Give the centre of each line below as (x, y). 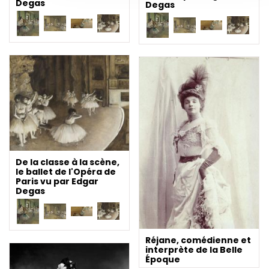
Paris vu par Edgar (57, 181)
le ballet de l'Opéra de (66, 171)
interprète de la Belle (194, 250)
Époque (163, 260)
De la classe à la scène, (68, 162)
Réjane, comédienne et (198, 240)
